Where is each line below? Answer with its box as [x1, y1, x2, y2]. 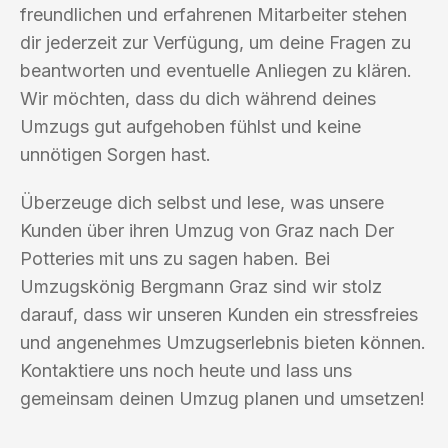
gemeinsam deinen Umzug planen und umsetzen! [20, 387, 425, 409]
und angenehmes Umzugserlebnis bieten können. [20, 331, 426, 353]
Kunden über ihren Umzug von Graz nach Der [20, 219, 394, 241]
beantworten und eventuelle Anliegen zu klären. [20, 59, 412, 81]
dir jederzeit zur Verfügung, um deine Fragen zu [20, 31, 411, 53]
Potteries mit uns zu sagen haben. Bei [20, 247, 330, 269]
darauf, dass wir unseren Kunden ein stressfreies [20, 303, 418, 325]
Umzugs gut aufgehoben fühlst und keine [20, 115, 361, 137]
